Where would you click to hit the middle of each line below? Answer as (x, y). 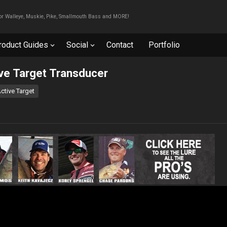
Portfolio (164, 45)
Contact (120, 45)
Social (77, 45)
